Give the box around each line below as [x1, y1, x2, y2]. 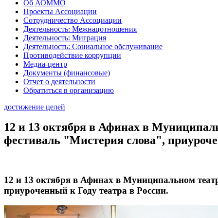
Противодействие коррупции [23, 51, 121, 59]
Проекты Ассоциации [23, 7, 97, 16]
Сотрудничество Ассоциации [23, 16, 122, 24]
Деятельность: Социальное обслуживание [23, 42, 163, 51]
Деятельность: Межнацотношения [23, 24, 137, 33]
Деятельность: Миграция [23, 33, 106, 42]
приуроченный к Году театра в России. [4, 185, 168, 196]
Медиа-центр [23, 59, 67, 68]
